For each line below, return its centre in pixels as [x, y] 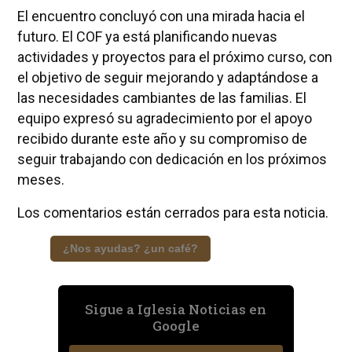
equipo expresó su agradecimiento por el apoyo [164, 118]
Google [176, 325]
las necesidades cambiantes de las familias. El [161, 97]
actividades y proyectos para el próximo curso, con [174, 57]
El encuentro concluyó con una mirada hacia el [161, 16]
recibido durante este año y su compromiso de [162, 138]
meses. [40, 179]
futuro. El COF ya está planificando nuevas [147, 36]
